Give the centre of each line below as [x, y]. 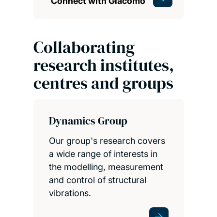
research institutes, [103, 65]
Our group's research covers [107, 141]
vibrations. [70, 193]
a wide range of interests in [103, 154]
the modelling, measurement [106, 167]
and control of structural [97, 180]
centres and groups [103, 83]
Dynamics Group [88, 121]
